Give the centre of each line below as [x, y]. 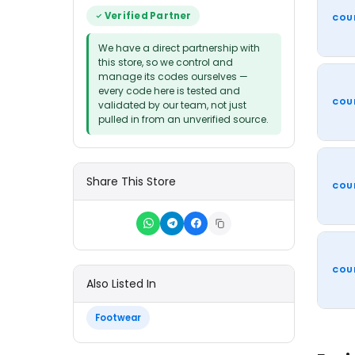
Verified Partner [148, 16]
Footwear [118, 317]
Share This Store [131, 181]
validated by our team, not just [172, 105]
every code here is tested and [169, 90]
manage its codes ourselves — [173, 76]
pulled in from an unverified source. [183, 119]
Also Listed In [121, 283]
